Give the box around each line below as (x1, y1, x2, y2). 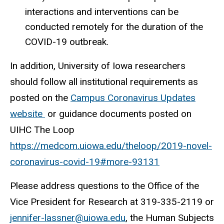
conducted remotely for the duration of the (25, 20, 203, 32)
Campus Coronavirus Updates (70, 91, 195, 103)
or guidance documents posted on (45, 107, 191, 119)
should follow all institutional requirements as (10, 75, 198, 87)
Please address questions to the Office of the (10, 180, 199, 192)
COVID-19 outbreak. (25, 35, 108, 47)
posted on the (10, 91, 70, 103)
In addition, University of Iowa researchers (10, 59, 185, 71)
